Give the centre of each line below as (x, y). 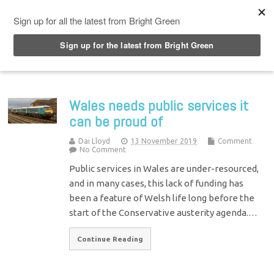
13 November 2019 (164, 141)
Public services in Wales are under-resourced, (164, 168)
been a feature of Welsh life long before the (162, 198)
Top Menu (54, 12)
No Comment (103, 149)
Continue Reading (110, 239)
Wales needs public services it (159, 105)
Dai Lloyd (94, 141)
